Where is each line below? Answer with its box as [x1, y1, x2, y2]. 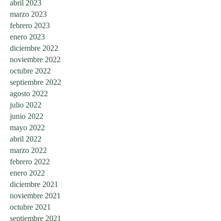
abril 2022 [10, 134, 41, 143]
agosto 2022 [10, 89, 48, 98]
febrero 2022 [10, 157, 50, 166]
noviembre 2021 [10, 191, 61, 200]
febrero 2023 [10, 21, 50, 30]
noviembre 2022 [10, 55, 61, 64]
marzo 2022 [10, 146, 47, 154]
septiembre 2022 [10, 77, 61, 86]
